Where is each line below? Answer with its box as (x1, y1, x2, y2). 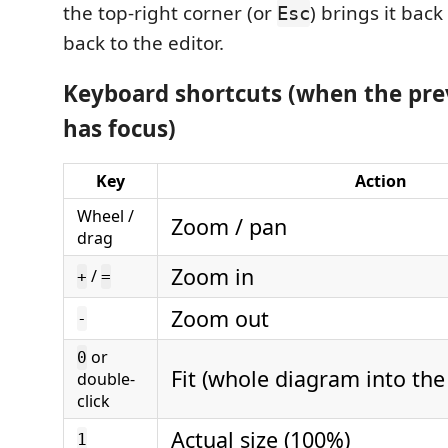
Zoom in (171, 262, 254, 291)
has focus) (63, 112, 176, 144)
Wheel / (77, 205, 134, 227)
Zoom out (171, 304, 269, 333)
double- (77, 368, 135, 390)
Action (354, 170, 407, 192)
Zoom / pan (171, 212, 287, 241)
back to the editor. (63, 30, 224, 56)
